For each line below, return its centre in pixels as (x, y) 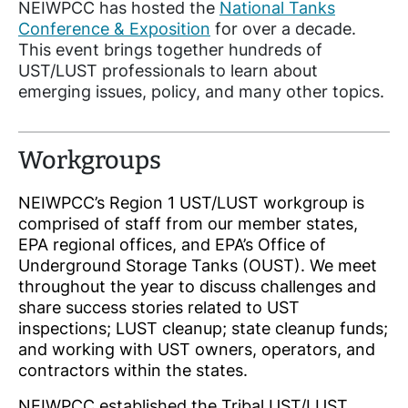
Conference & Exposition (114, 29)
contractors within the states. (133, 371)
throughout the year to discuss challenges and (197, 287)
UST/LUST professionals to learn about (168, 71)
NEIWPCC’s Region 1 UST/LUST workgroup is (191, 203)
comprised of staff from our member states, (188, 224)
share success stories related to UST (159, 308)
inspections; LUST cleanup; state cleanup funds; (203, 329)
